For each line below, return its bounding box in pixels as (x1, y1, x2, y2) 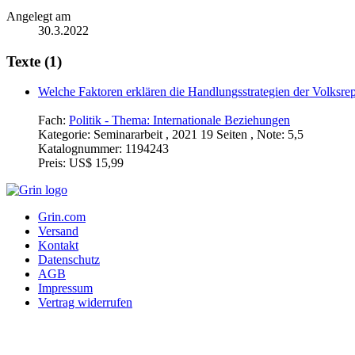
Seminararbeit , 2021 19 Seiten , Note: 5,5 (94, 128, 303, 142)
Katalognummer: (38, 142, 125, 156)
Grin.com (38, 210, 86, 224)
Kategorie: (38, 128, 94, 142)
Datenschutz (38, 253, 100, 267)
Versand (38, 224, 78, 239)
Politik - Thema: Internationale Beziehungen (69, 113, 290, 128)
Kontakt (38, 239, 78, 253)
